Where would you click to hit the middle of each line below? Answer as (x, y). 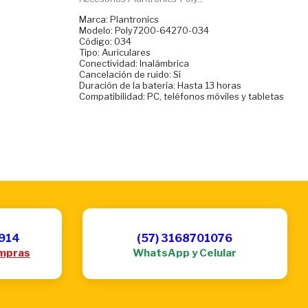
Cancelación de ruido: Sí (130, 74)
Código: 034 (105, 41)
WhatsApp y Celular (185, 253)
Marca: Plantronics (119, 19)
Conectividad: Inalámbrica (134, 63)
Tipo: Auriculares (114, 52)
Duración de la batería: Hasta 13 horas (160, 85)
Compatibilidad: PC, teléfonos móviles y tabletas (181, 96)
